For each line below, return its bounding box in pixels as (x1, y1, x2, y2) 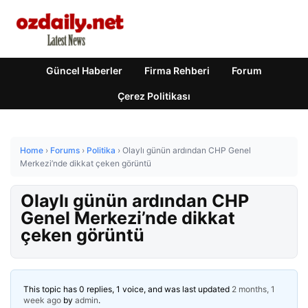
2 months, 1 (232, 284, 275, 294)
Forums (50, 145, 80, 155)
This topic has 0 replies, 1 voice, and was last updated (23, 284, 232, 294)
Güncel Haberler (46, 65, 122, 76)
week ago (23, 295, 61, 305)
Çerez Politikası (118, 90, 190, 102)
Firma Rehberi (144, 65, 210, 76)
